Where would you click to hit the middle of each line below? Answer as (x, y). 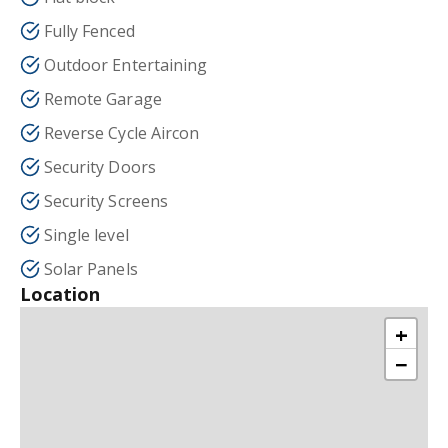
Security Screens (106, 201)
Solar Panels (91, 269)
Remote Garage (103, 99)
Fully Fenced (89, 31)
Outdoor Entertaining (125, 65)
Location (60, 294)
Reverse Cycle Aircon (121, 133)
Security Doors (100, 167)
